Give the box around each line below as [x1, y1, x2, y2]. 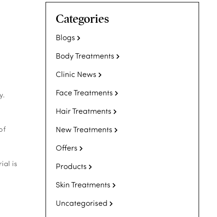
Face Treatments [55, 87, 113, 97]
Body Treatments [55, 50, 114, 61]
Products [55, 160, 87, 171]
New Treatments [55, 124, 112, 134]
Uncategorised [55, 197, 108, 208]
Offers [55, 142, 77, 153]
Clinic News [55, 68, 96, 79]
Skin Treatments [55, 179, 110, 189]
